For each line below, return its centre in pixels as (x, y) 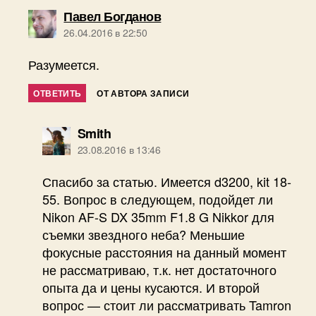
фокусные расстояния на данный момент (164, 252)
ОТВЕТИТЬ (57, 93)
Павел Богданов (113, 17)
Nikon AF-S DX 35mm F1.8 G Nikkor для (158, 217)
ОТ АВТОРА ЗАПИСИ (143, 93)
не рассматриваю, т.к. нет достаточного (159, 270)
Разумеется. (64, 65)
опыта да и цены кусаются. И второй (151, 287)
